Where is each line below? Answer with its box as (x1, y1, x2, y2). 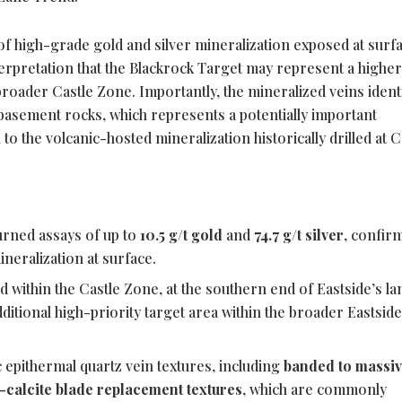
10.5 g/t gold (140, 225, 223, 245)
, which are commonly (242, 380, 388, 399)
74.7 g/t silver (254, 225, 345, 245)
